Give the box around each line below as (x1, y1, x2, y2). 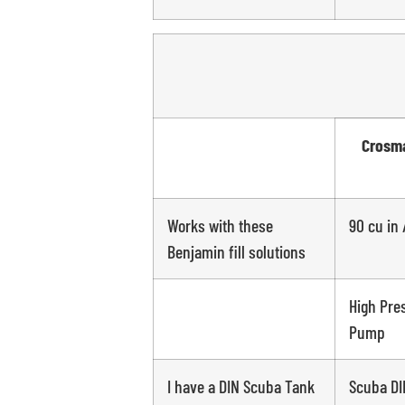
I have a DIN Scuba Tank (166, 375, 315, 398)
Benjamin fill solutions (166, 240, 306, 263)
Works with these (166, 214, 273, 237)
